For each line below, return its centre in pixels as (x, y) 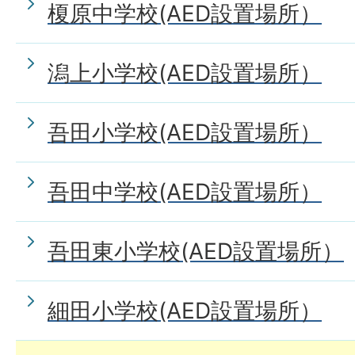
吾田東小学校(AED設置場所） (196, 251)
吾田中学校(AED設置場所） (185, 192)
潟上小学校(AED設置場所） (185, 73)
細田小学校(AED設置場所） (185, 311)
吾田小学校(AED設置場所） (185, 132)
